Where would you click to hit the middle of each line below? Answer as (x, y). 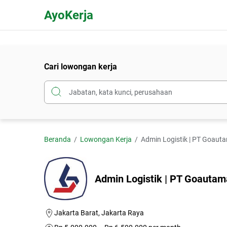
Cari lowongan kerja (81, 67)
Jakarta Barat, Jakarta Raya (99, 213)
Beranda (58, 139)
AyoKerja (69, 15)
